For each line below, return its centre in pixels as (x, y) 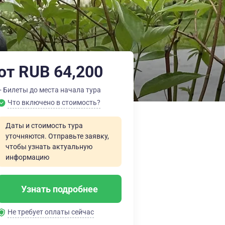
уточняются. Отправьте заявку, (57, 136)
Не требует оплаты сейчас (51, 212)
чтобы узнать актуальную (49, 147)
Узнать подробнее (60, 189)
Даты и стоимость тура (44, 126)
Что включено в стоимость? (54, 102)
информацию (27, 157)
